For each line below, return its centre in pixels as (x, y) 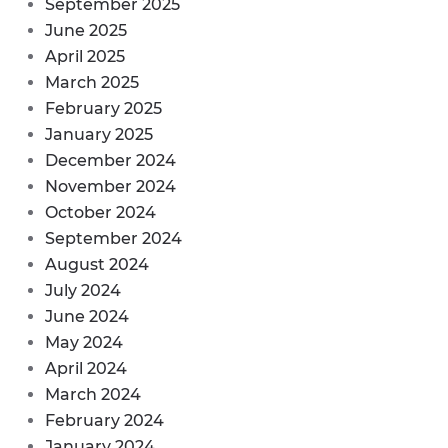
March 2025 (92, 82)
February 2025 (103, 108)
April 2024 (86, 368)
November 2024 (110, 186)
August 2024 (97, 264)
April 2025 (85, 56)
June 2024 (87, 316)
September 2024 (113, 238)
